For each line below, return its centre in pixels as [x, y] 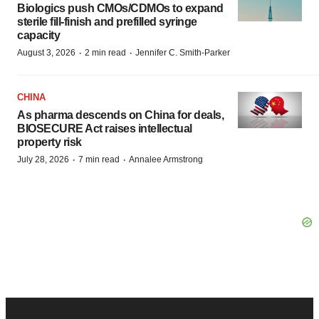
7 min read [99, 159]
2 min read [105, 53]
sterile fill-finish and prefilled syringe [107, 22]
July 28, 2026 [43, 159]
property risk [49, 142]
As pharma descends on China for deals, [120, 115]
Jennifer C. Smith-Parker [183, 53]
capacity [38, 35]
